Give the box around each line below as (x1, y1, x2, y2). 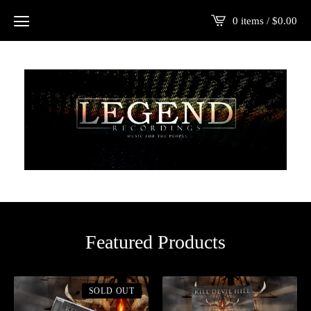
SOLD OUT (88, 286, 135, 296)
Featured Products (85, 231, 226, 253)
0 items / (233, 15, 272, 26)
